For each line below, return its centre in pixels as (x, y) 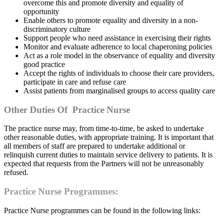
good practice (44, 65)
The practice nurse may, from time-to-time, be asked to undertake (104, 129)
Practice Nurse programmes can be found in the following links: (102, 210)
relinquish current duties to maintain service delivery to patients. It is (108, 155)
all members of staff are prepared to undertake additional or (95, 146)
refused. (16, 173)
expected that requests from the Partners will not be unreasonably (104, 164)
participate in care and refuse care (75, 82)
